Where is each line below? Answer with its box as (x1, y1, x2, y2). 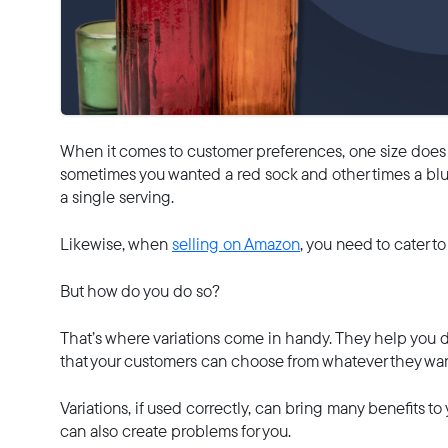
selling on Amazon (172, 231, 300, 256)
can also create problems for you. (60, 418, 295, 443)
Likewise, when (60, 231, 172, 256)
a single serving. (60, 184, 174, 209)
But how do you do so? (60, 278, 220, 303)
